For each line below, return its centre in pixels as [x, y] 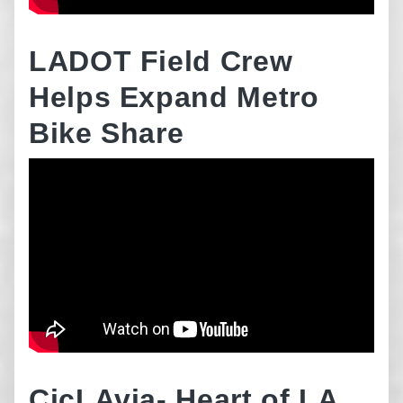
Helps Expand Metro [174, 97]
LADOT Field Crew [161, 61]
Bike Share [107, 133]
